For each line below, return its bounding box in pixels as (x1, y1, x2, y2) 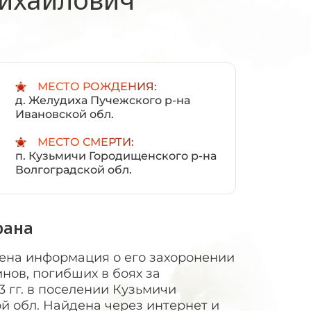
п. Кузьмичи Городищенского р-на (15, 149, 217, 162)
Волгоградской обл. (15, 163, 132, 176)
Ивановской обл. (15, 108, 114, 121)
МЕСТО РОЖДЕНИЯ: (37, 80, 157, 93)
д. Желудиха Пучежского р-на (15, 94, 190, 107)
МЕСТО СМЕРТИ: (37, 135, 134, 149)
